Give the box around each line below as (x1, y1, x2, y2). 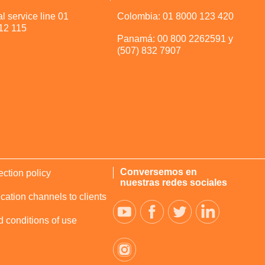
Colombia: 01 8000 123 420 (117, 11, 234, 22)
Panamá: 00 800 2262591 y (117, 34, 234, 44)
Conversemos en (119, 167, 197, 177)
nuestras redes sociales (119, 177, 227, 188)
